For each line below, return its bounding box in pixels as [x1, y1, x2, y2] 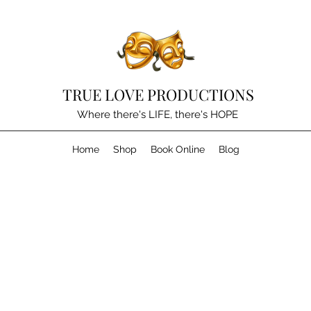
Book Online [150, 144, 205, 155]
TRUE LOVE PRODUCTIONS [62, 84, 254, 105]
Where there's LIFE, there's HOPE [76, 108, 238, 121]
